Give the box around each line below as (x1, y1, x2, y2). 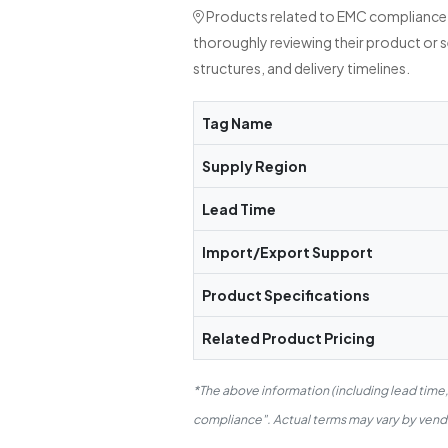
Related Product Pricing (201, 329, 375, 348)
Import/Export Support (201, 243, 373, 262)
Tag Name (201, 114, 273, 133)
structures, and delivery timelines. (192, 59, 410, 78)
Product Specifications (201, 286, 370, 305)
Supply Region (201, 157, 307, 176)
